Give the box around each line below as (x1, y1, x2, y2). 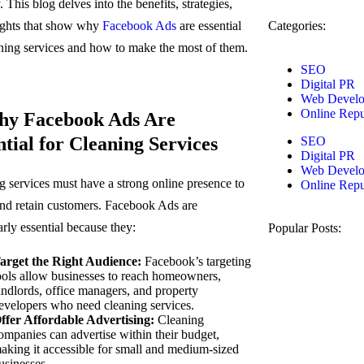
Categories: (267, 19, 326, 32)
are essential (175, 19, 241, 32)
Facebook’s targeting (141, 254, 251, 268)
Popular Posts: (267, 221, 341, 235)
